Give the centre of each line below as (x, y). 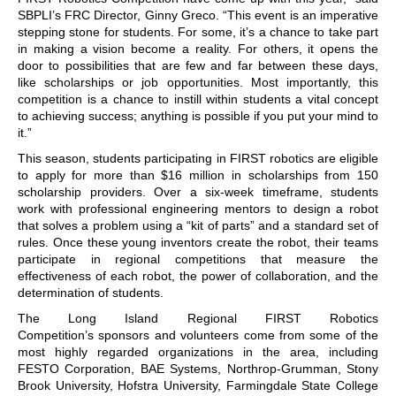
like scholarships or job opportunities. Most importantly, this (198, 82)
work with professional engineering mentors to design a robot (198, 208)
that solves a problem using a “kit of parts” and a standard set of (198, 225)
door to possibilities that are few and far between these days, (198, 65)
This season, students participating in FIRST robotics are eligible (198, 158)
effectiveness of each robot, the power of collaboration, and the (198, 275)
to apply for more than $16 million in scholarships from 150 (198, 175)
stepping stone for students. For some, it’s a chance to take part (198, 31)
